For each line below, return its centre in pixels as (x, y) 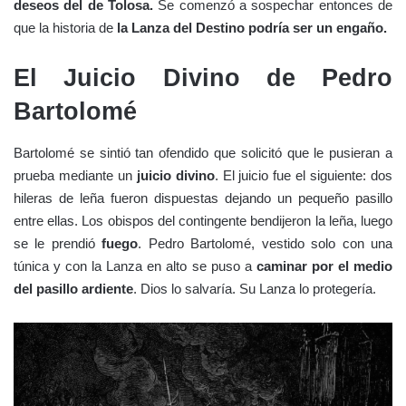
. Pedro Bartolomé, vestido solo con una (266, 243)
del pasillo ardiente (73, 288)
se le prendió (58, 243)
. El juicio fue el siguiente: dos (304, 175)
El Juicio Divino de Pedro (203, 78)
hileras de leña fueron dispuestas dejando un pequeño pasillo (203, 198)
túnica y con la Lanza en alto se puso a (135, 266)
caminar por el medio (324, 266)
